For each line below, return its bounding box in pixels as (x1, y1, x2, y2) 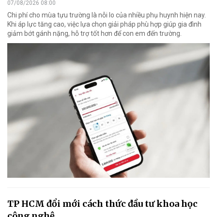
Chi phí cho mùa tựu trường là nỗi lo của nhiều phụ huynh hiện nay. (7, 11, 206, 19)
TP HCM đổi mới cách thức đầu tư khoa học (7, 198, 198, 210)
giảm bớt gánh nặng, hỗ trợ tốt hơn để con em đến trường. (7, 29, 182, 37)
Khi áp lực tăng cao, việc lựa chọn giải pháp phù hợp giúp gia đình (7, 20, 201, 28)
